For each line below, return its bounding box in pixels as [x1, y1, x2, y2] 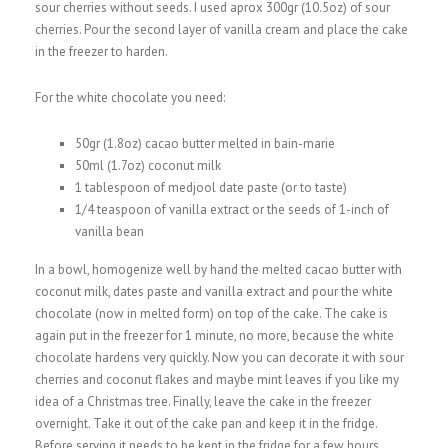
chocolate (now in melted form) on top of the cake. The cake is [35, 305, 388, 322]
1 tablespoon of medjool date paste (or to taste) [75, 179, 347, 196]
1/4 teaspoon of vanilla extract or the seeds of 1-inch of [75, 201, 389, 218]
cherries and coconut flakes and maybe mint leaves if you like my [35, 371, 399, 388]
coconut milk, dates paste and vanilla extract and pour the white [35, 283, 393, 300]
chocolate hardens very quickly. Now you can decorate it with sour [35, 349, 404, 366]
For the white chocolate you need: [35, 89, 225, 106]
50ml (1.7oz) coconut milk [75, 157, 221, 174]
